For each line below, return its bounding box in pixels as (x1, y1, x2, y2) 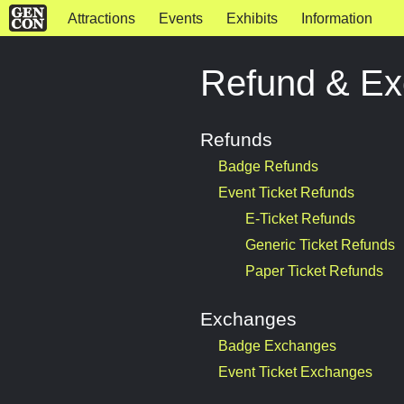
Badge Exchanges (218, 338, 336, 353)
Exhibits (225, 11, 278, 26)
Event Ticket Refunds (218, 185, 354, 200)
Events (158, 11, 203, 26)
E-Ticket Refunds (245, 211, 355, 226)
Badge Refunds (218, 159, 318, 174)
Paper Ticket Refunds (245, 263, 383, 279)
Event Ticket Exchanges (218, 364, 372, 380)
